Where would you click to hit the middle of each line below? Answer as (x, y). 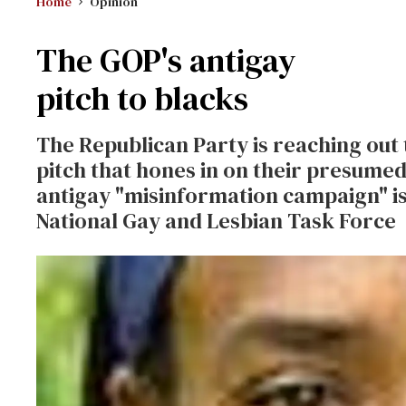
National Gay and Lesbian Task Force (216, 221)
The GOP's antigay (166, 60)
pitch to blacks (142, 98)
